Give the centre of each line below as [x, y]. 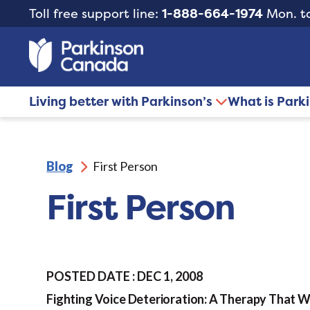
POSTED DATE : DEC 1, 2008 [125, 276]
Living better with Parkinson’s [122, 102]
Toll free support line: [95, 13]
